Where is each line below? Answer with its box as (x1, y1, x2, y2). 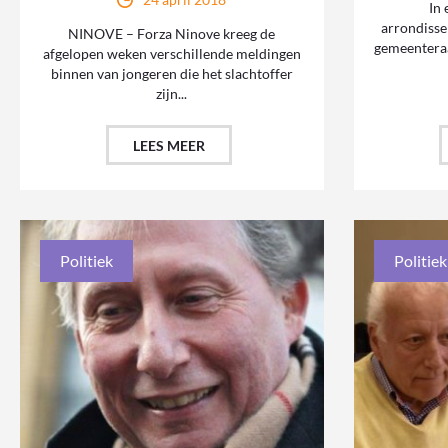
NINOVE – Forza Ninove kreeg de (68, 25, 276, 43)
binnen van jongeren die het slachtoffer (50, 65, 293, 83)
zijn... (156, 85, 188, 103)
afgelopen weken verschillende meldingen (42, 45, 301, 63)
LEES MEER (132, 137, 205, 155)
